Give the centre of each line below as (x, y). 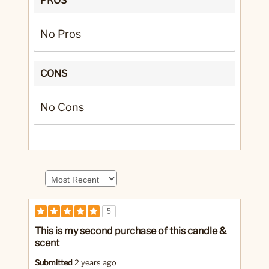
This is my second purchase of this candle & (130, 231)
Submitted (54, 263)
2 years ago (95, 263)
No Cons (62, 107)
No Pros (61, 34)
